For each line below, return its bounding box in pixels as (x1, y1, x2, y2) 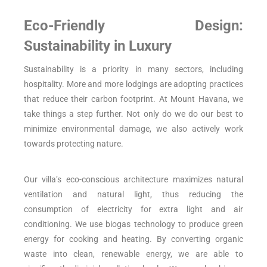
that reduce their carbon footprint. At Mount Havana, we (24, 94, 243, 104)
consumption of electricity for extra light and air (24, 204, 243, 214)
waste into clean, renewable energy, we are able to (24, 249, 243, 259)
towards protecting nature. (24, 138, 123, 148)
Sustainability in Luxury (24, 37, 172, 54)
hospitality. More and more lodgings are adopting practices (24, 79, 243, 89)
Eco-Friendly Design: (24, 17, 243, 34)
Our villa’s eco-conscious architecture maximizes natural (24, 174, 243, 184)
